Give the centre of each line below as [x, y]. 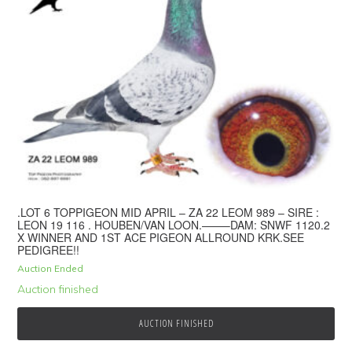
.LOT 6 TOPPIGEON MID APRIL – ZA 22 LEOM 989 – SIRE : [169, 212]
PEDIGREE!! [49, 249]
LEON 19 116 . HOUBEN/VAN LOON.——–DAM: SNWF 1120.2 [174, 224]
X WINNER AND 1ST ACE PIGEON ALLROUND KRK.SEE [161, 237]
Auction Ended [51, 268]
